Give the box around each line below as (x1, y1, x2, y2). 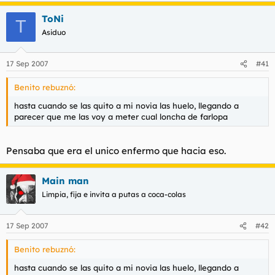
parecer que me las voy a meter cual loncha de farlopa (14, 112, 228, 122)
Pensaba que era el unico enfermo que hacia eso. (6, 144, 226, 157)
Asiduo (42, 27, 66, 37)
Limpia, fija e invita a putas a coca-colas (42, 189, 186, 199)
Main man (42, 174, 89, 187)
